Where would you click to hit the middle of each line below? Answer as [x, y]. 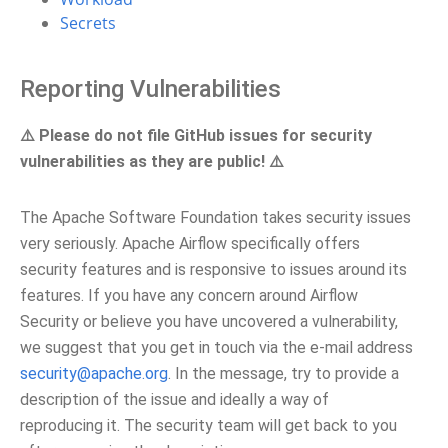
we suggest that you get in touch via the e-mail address [216, 347]
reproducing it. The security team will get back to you [208, 425]
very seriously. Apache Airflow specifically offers [190, 243]
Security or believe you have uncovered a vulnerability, [209, 321]
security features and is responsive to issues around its [213, 269]
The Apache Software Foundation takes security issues [215, 217]
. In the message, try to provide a [283, 373]
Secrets [88, 23]
